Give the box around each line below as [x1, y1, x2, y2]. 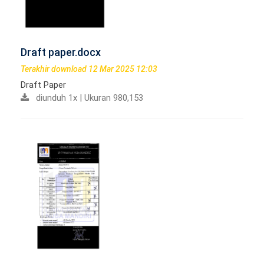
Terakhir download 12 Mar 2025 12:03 [21, 64, 157, 74]
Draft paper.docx [21, 46, 101, 59]
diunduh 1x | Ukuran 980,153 [29, 93, 143, 104]
